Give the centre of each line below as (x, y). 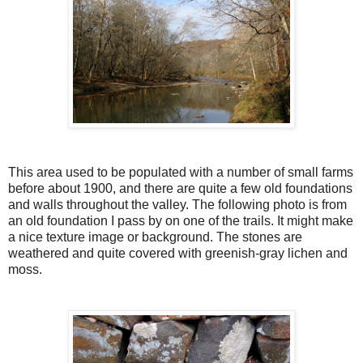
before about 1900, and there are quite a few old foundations (180, 189)
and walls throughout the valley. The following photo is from (177, 205)
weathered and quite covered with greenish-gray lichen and (178, 254)
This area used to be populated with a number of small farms (181, 173)
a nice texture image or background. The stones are (155, 237)
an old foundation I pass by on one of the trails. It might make (181, 221)
